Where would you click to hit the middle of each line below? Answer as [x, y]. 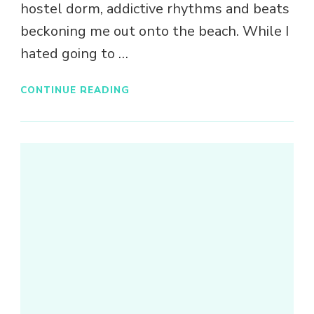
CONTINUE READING [75, 90]
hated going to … [74, 54]
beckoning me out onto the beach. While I [155, 32]
